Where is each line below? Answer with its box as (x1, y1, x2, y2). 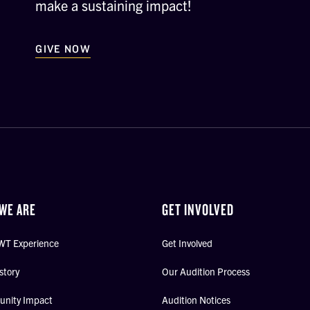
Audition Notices (161, 293, 230, 306)
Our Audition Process (161, 265, 250, 277)
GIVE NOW (35, 42, 91, 55)
